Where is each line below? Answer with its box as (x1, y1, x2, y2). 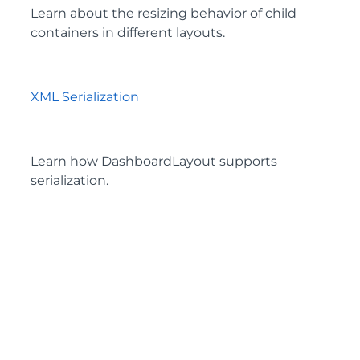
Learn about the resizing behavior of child (31, 6, 297, 21)
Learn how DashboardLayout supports (31, 153, 277, 169)
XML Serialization (31, 89, 139, 104)
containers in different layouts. (31, 25, 225, 40)
